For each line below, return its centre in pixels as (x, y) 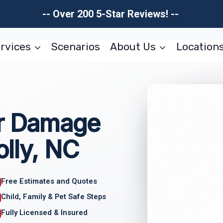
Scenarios (76, 47)
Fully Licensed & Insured (45, 213)
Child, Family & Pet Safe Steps (54, 197)
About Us (133, 47)
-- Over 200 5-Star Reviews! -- (111, 14)
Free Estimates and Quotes (49, 181)
